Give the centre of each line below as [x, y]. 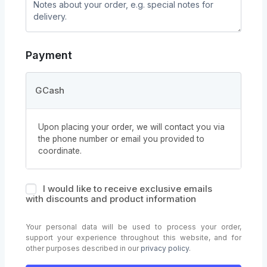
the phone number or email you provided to [121, 139]
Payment [49, 55]
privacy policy [165, 248]
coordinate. [60, 151]
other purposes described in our [83, 248]
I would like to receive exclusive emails [128, 188]
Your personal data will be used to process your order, [133, 227]
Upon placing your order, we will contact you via [131, 127]
